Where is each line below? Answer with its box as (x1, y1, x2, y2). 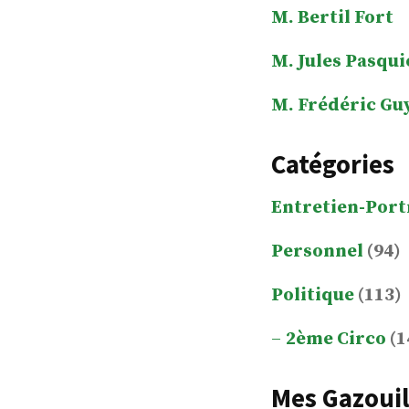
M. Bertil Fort (271, 5, 393, 29)
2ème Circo (286, 327, 386, 351)
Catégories (271, 147, 394, 181)
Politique (271, 283, 354, 307)
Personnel (271, 239, 363, 263)
